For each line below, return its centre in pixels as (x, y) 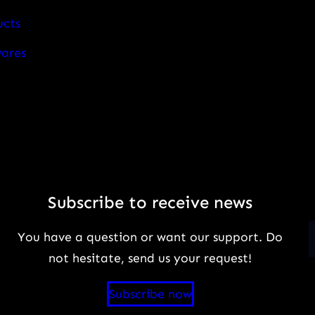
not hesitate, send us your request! (150, 258)
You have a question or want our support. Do (150, 237)
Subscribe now (150, 294)
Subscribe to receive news (150, 202)
